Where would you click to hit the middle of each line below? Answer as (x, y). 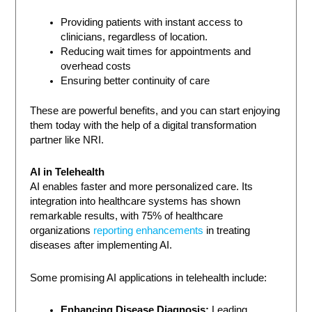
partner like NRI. (67, 140)
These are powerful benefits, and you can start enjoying (155, 110)
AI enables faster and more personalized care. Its (142, 187)
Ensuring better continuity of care (135, 80)
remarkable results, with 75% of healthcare (127, 216)
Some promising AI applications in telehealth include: (149, 278)
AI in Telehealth (68, 172)
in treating (227, 231)
